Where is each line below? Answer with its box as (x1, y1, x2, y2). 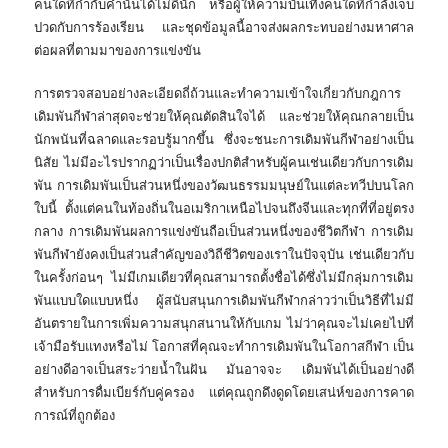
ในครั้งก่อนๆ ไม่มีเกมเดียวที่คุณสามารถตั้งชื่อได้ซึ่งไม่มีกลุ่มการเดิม (33, 269, 415, 287)
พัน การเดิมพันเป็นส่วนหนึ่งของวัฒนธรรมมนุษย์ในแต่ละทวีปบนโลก (33, 177, 415, 195)
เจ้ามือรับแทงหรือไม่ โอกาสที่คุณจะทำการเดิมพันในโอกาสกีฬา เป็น (33, 338, 415, 356)
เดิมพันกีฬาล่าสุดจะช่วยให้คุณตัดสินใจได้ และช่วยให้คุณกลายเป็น (33, 108, 415, 126)
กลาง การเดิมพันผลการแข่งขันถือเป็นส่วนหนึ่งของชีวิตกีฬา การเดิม (33, 223, 415, 241)
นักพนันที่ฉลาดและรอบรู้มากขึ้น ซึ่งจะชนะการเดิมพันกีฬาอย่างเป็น (33, 131, 415, 149)
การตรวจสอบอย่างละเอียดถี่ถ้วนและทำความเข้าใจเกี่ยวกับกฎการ (33, 85, 401, 103)
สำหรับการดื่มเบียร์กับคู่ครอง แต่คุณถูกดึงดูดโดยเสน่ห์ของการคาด (33, 384, 415, 402)
